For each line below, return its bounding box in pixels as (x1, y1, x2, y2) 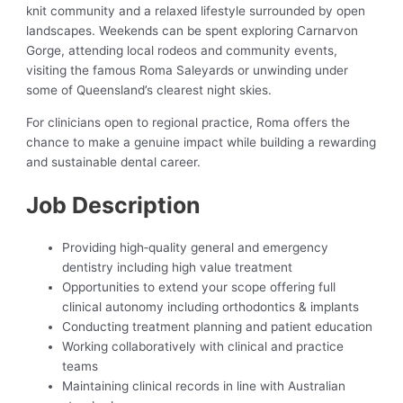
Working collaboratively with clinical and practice (62, 339, 345, 354)
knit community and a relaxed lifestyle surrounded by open (26, 4, 366, 19)
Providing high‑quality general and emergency (62, 240, 329, 255)
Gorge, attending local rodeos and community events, (26, 43, 338, 58)
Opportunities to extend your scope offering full (62, 280, 336, 295)
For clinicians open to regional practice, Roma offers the (26, 114, 351, 130)
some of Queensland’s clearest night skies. (26, 83, 273, 98)
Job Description (26, 191, 201, 219)
